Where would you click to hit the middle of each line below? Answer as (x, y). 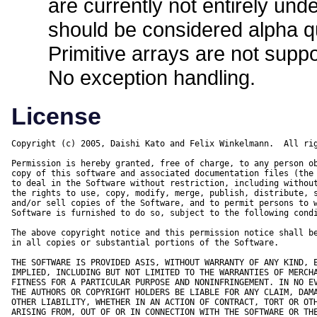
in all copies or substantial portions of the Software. (145, 243)
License (56, 116)
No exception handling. (152, 78)
